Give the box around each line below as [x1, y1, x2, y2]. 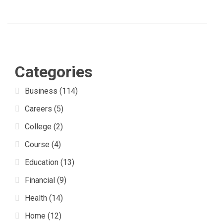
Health [25, 193, 47, 203]
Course [25, 140, 50, 150]
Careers [25, 104, 52, 114]
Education [25, 158, 58, 167]
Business [25, 86, 57, 96]
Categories [15, 62, 93, 82]
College [25, 122, 52, 132]
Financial [25, 175, 55, 185]
